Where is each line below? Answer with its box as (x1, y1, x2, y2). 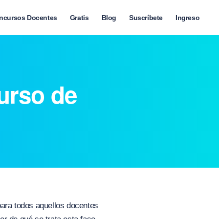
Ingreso (175, 14, 200, 22)
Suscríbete (129, 14, 163, 22)
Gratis (69, 14, 89, 22)
